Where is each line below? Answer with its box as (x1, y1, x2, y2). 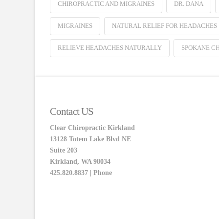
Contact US (50, 106, 94, 118)
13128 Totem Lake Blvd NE (50, 135, 131, 143)
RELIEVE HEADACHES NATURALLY (58, 44, 162, 52)
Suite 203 (50, 146, 77, 154)
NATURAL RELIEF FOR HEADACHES (111, 22, 217, 30)
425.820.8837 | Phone (50, 169, 112, 176)
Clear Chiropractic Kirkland (50, 124, 135, 131)
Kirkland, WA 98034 (50, 157, 110, 165)
